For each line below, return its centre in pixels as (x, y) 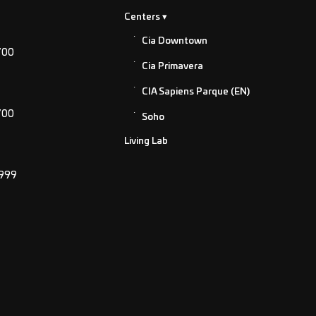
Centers (142, 18)
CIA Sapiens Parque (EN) (195, 92)
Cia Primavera (172, 67)
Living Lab (146, 142)
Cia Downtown (174, 42)
